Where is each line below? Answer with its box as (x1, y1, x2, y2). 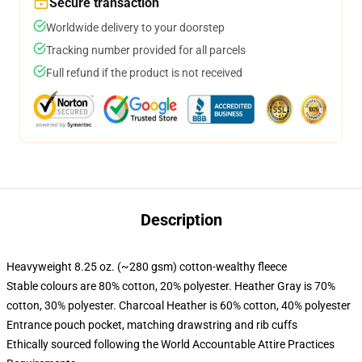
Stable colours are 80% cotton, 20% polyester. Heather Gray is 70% (6, 280, 335, 293)
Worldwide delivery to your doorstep (46, 21, 225, 34)
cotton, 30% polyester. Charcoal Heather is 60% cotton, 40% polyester (6, 299, 351, 312)
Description (140, 210, 222, 229)
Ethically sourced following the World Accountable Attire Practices (6, 338, 335, 351)
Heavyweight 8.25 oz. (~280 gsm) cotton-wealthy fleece (6, 260, 287, 273)
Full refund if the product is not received (46, 66, 242, 79)
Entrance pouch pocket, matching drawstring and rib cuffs (6, 318, 297, 331)
